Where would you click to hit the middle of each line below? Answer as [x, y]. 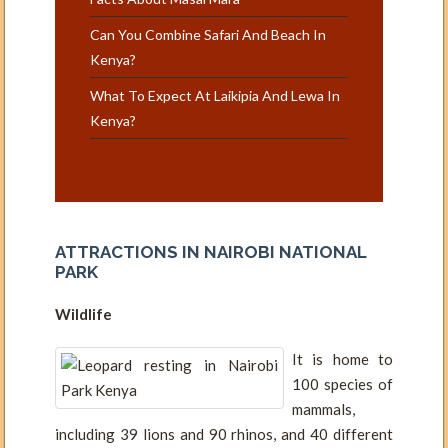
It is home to [342, 358]
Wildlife [83, 313]
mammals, [323, 408]
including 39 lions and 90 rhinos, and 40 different [224, 433]
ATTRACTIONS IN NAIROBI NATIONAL [210, 251]
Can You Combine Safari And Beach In [208, 34]
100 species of [342, 383]
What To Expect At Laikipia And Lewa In [215, 95]
